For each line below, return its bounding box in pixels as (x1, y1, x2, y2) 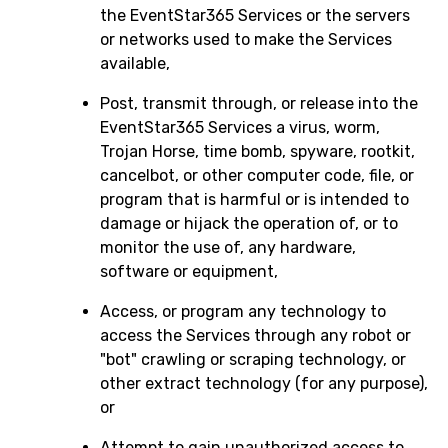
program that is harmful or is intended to (100, 190, 409, 209)
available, (100, 54, 170, 73)
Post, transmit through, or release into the (100, 94, 418, 113)
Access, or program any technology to (100, 302, 386, 321)
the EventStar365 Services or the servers (100, 6, 410, 25)
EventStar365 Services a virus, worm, (100, 118, 380, 137)
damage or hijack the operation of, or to (100, 214, 398, 233)
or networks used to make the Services (100, 30, 392, 49)
